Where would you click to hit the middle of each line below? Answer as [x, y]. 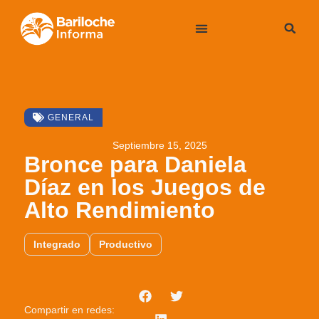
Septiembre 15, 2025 [159, 145]
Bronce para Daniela [136, 164]
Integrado [57, 244]
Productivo [126, 244]
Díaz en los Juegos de [145, 187]
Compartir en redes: [70, 310]
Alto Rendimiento [120, 210]
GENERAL [71, 118]
